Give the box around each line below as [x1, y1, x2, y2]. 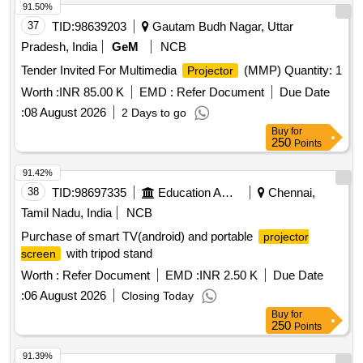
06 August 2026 [24, 288, 106, 303]
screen [21, 247, 56, 261]
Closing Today [122, 289, 194, 303]
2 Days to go [122, 106, 186, 120]
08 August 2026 [24, 105, 106, 120]
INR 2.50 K [199, 268, 258, 283]
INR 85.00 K [59, 85, 124, 100]
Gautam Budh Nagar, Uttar [149, 19, 293, 34]
